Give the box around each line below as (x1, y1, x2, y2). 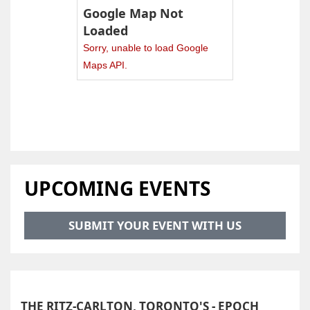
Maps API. (82, 59, 127, 71)
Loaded (82, 21, 128, 39)
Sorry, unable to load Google (82, 42, 208, 53)
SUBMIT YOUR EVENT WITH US (69, 217, 241, 233)
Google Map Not (82, 4, 183, 21)
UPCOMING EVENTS (24, 174, 210, 201)
